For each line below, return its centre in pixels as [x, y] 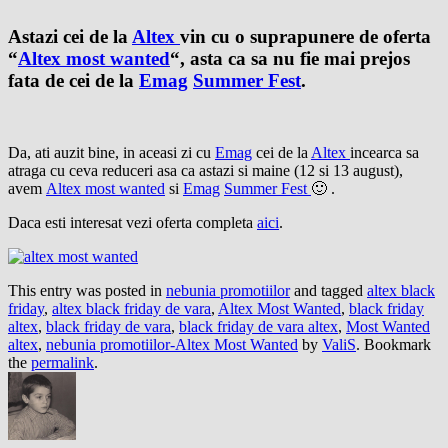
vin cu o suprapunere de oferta [305, 36]
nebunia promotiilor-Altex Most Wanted [172, 345]
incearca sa [384, 153]
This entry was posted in [87, 291]
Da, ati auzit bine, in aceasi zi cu [111, 153]
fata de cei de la [73, 80]
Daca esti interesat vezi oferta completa [132, 223]
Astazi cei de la [70, 36]
